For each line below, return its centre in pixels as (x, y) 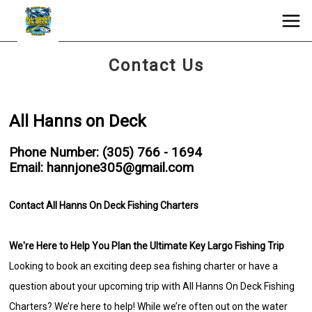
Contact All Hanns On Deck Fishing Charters (104, 205)
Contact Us (156, 65)
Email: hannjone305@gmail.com (102, 167)
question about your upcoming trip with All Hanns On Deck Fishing (152, 286)
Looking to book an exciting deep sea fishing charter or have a (144, 266)
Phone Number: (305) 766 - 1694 (106, 152)
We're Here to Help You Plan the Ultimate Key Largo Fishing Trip (147, 245)
